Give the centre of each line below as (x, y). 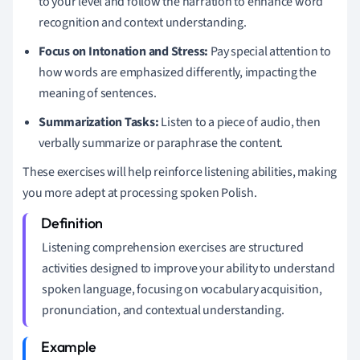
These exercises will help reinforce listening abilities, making (180, 172)
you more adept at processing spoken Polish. (140, 192)
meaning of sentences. (98, 93)
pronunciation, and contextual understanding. (163, 310)
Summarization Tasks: (99, 122)
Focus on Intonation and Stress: (124, 51)
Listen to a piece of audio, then (239, 122)
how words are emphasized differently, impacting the (178, 72)
